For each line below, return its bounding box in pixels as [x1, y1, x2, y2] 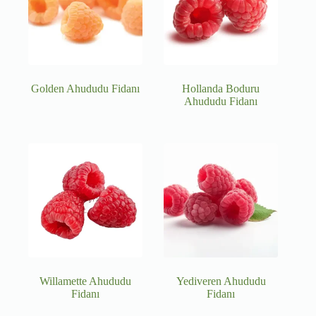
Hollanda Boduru [182, 83, 260, 95]
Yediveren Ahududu [176, 275, 266, 288]
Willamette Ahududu [39, 275, 132, 288]
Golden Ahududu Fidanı [31, 83, 140, 95]
